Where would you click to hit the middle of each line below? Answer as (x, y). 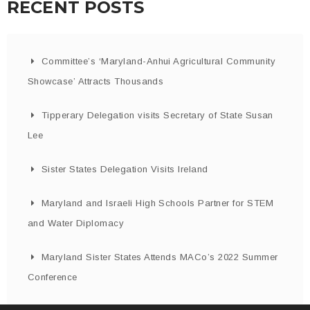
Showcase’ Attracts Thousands (96, 81)
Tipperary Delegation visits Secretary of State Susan (157, 115)
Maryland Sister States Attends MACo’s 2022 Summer (160, 257)
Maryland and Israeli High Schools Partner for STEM (158, 203)
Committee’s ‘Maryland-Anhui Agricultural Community (159, 61)
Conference (53, 277)
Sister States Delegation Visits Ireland (125, 169)
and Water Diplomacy (76, 223)
